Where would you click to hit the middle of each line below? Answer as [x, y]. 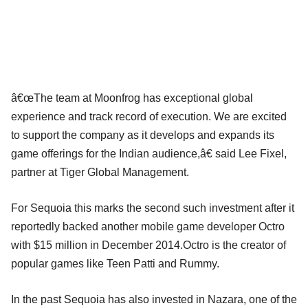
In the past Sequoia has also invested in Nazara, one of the [154, 299]
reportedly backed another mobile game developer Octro [148, 226]
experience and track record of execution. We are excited [149, 116]
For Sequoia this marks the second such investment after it [153, 208]
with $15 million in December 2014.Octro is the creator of [148, 245]
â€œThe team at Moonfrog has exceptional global [132, 98]
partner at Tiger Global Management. [100, 172]
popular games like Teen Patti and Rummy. [115, 263]
